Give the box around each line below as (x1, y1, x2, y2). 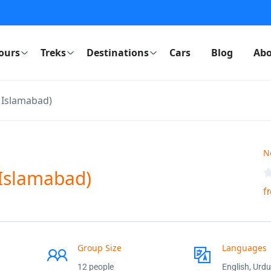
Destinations (86, 46, 149, 59)
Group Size (77, 242, 122, 253)
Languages (221, 242, 267, 253)
